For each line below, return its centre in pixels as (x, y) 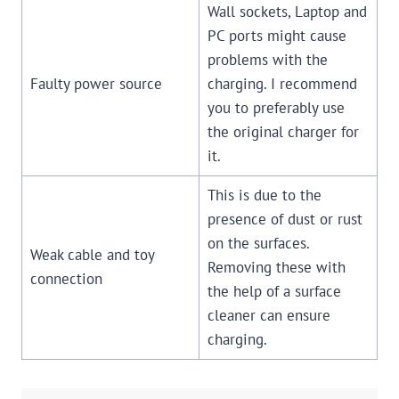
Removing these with (276, 268)
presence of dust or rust (285, 220)
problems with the (267, 60)
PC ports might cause (277, 36)
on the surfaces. (258, 244)
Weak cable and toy (92, 255)
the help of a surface (274, 292)
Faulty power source (96, 84)
